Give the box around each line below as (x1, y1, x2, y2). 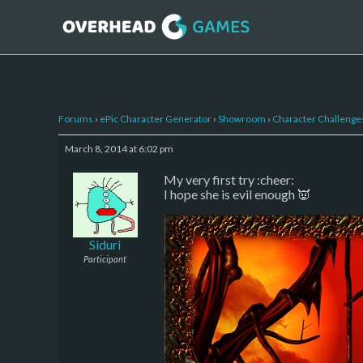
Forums (58, 112, 93, 125)
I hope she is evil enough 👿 (164, 186, 310, 202)
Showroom (218, 112, 266, 125)
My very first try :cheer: (164, 171, 294, 187)
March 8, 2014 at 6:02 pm (65, 142, 173, 155)
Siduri (89, 236, 121, 252)
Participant (83, 253, 126, 264)
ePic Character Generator (100, 112, 211, 125)
